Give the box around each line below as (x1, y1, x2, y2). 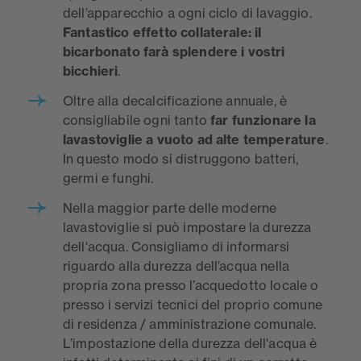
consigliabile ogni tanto (63, 112, 207, 129)
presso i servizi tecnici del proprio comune (63, 297, 322, 313)
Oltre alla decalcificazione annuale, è (63, 93, 288, 110)
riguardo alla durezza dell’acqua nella (63, 258, 290, 275)
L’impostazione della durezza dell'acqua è (63, 335, 317, 352)
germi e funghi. (63, 170, 154, 187)
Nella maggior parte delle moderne (63, 200, 277, 217)
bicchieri (63, 63, 118, 80)
